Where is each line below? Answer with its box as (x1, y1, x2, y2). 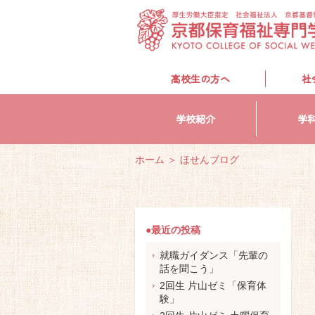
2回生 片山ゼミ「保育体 (160, 280, 266, 291)
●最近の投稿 (146, 224, 200, 236)
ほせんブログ (180, 154, 239, 165)
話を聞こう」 (160, 263, 219, 274)
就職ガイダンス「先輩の (160, 250, 268, 261)
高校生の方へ (170, 72, 230, 86)
